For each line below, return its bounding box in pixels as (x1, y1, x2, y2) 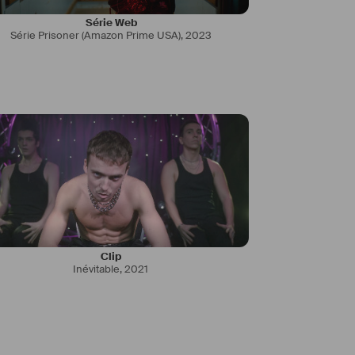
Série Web (85, 16, 137, 30)
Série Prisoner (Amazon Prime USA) (10, 29, 181, 43)
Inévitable (73, 261, 120, 276)
